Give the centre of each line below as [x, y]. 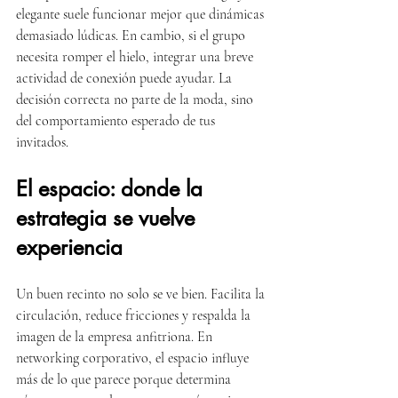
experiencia [69, 247]
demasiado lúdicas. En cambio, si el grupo [132, 36]
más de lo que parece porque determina [125, 379]
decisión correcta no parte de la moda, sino [136, 99]
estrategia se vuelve [108, 218]
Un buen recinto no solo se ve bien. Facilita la [142, 294]
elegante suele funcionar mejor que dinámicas [142, 14]
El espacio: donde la [112, 189]
